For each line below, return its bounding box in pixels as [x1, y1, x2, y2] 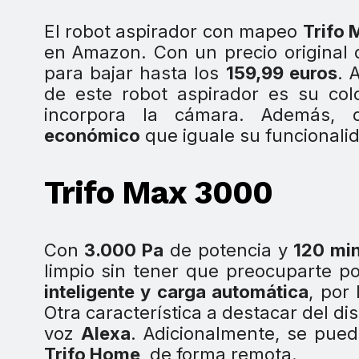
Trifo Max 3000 [43, 173, 272, 212]
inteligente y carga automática [43, 280, 309, 302]
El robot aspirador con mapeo [43, 21, 303, 42]
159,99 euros [225, 63, 337, 84]
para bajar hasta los [43, 63, 226, 84]
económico [43, 125, 140, 147]
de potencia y [163, 239, 288, 260]
